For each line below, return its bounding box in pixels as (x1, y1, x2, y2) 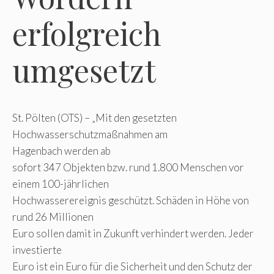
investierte (12, 243, 62, 256)
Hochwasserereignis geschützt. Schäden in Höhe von (12, 193, 249, 207)
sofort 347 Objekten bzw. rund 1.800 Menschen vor (12, 160, 244, 174)
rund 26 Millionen (12, 210, 94, 223)
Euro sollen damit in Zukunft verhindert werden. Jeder (12, 226, 254, 240)
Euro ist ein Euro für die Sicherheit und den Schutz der (12, 259, 253, 273)
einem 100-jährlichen (12, 177, 109, 190)
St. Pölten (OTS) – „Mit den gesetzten (12, 111, 177, 124)
